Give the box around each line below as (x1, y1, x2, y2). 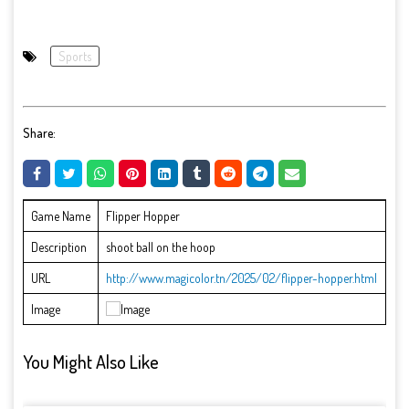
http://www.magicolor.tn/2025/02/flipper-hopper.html (106, 270, 377, 287)
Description (31, 239, 87, 256)
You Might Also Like (23, 349, 159, 373)
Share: (23, 124, 56, 141)
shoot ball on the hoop (106, 239, 215, 256)
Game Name (31, 208, 90, 225)
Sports (58, 48, 91, 64)
